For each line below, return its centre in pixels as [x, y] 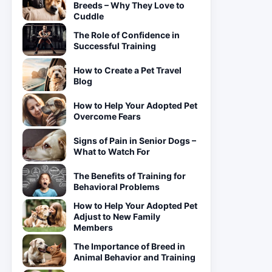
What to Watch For [112, 151]
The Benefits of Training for [130, 176]
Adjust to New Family [117, 216]
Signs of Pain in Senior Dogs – [135, 141]
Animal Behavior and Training [134, 257]
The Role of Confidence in [127, 35]
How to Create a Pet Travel [127, 70]
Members [93, 227]
